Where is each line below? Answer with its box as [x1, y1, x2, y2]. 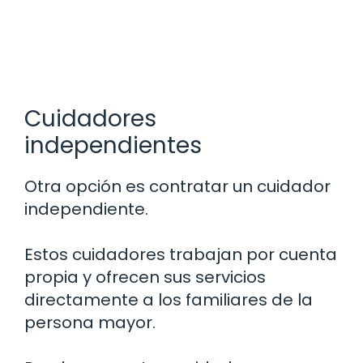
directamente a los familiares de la [24, 288, 313, 312]
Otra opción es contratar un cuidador [24, 175, 331, 199]
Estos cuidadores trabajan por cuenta [24, 243, 337, 267]
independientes [24, 130, 202, 162]
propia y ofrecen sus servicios [24, 266, 266, 289]
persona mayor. [24, 311, 156, 335]
